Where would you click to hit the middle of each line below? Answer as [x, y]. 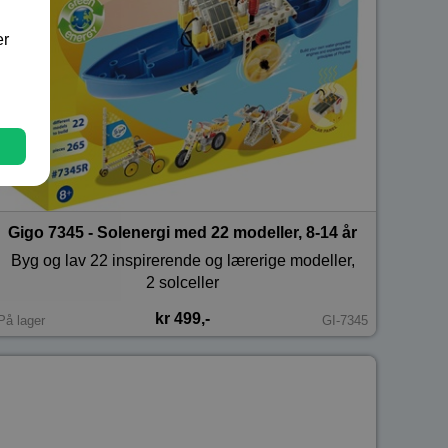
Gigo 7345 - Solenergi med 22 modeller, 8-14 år [183, 232]
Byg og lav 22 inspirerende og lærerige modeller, [182, 260]
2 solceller [183, 282]
